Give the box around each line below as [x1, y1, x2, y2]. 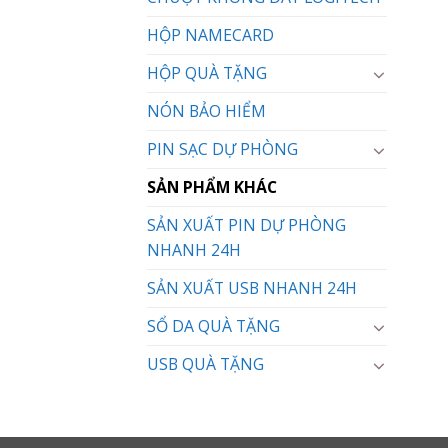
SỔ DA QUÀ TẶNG [147, 315, 280, 338]
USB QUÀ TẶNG [147, 353, 264, 376]
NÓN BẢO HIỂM [147, 100, 266, 123]
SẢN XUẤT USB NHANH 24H [147, 277, 357, 300]
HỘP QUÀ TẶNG [147, 62, 267, 85]
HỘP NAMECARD [147, 24, 274, 47]
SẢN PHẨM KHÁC [147, 176, 277, 199]
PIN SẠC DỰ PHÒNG [147, 138, 298, 161]
